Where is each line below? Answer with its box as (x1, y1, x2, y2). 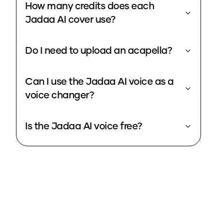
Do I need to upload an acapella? (25, 46, 172, 56)
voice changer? (25, 91, 94, 101)
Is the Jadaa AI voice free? (25, 122, 142, 132)
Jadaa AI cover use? (25, 15, 116, 25)
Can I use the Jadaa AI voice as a (25, 77, 174, 87)
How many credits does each (25, 1, 154, 12)
